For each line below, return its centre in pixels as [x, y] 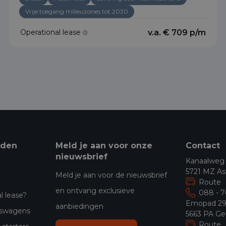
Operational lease [51, 32]
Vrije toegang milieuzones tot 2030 [77, 11]
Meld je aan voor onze [104, 145]
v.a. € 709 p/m [177, 32]
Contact [203, 145]
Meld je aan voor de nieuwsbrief [111, 175]
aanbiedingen [79, 206]
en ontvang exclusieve [95, 190]
